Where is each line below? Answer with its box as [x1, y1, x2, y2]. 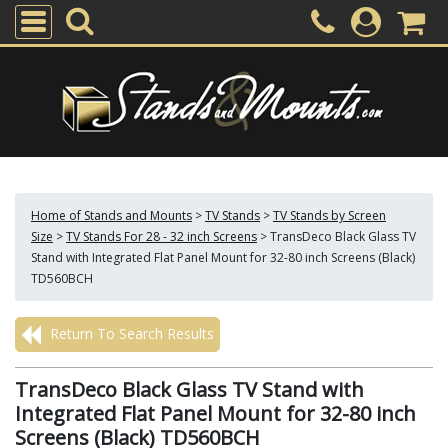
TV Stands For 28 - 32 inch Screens [66, 228, 257, 245]
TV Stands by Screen [273, 207, 386, 224]
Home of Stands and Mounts [31, 207, 192, 224]
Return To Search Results [46, 324, 214, 343]
